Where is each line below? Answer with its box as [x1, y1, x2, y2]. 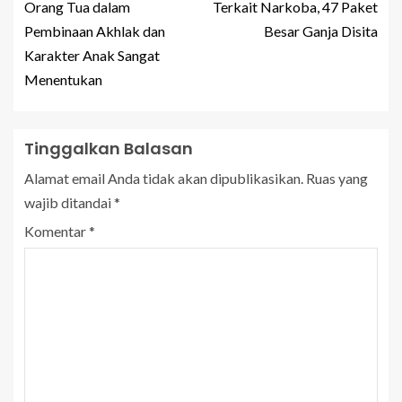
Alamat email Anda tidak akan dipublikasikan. [24, 170, 303, 188]
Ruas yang [306, 170, 368, 188]
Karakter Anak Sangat [24, 47, 160, 65]
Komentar [24, 223, 89, 240]
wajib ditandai [24, 194, 114, 212]
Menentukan [24, 71, 102, 89]
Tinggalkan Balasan [24, 137, 193, 161]
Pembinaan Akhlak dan [24, 22, 165, 40]
